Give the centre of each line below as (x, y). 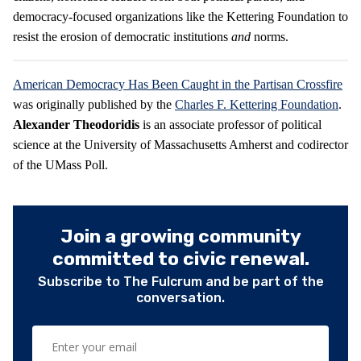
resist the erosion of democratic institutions (122, 36)
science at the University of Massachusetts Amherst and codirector (180, 144)
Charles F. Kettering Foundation (257, 104)
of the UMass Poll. (60, 164)
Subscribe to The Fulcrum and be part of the (180, 281)
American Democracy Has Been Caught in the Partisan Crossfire (178, 84)
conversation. (180, 297)
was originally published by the (94, 104)
